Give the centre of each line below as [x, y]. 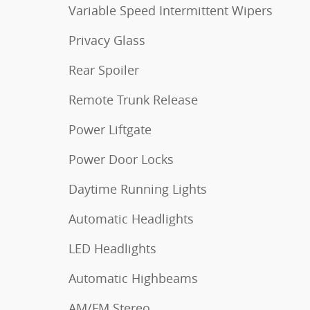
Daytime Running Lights [138, 189]
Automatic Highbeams [133, 278]
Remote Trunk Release [133, 100]
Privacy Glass [107, 40]
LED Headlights [112, 248]
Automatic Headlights [131, 219]
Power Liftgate [110, 129]
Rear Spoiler [104, 70]
